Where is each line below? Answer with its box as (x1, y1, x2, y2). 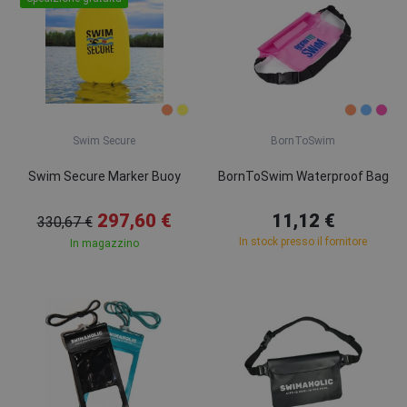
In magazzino (69, 237, 139, 250)
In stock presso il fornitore (239, 235, 367, 248)
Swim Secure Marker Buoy (27, 169, 181, 184)
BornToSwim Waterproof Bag (217, 169, 389, 184)
